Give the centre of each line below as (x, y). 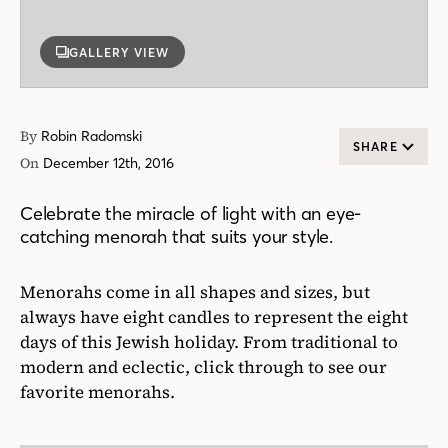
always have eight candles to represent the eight (214, 317)
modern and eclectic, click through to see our (203, 367)
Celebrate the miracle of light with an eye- (191, 213)
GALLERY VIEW (119, 52)
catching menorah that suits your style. (176, 236)
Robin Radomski (91, 136)
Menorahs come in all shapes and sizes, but (195, 292)
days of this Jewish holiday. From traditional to (209, 342)
